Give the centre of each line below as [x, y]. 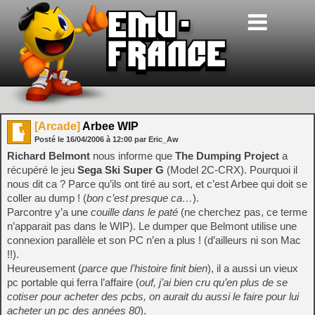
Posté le [50, 139]
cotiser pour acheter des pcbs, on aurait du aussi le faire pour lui [153, 296]
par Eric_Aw [156, 139]
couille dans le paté [134, 212]
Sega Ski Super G [121, 170]
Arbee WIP [109, 126]
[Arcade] [57, 126]
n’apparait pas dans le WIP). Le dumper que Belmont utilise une [152, 226]
